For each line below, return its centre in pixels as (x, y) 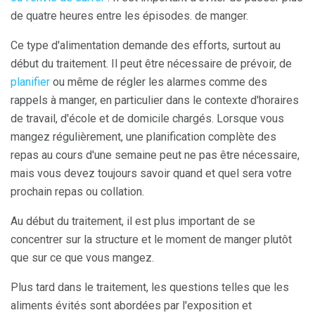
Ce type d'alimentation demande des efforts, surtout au (146, 45)
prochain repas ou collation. (77, 191)
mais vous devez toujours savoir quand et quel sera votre (151, 173)
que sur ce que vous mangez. (82, 257)
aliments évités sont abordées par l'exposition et (131, 305)
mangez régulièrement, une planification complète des (143, 136)
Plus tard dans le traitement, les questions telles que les (150, 287)
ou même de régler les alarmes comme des (159, 82)
